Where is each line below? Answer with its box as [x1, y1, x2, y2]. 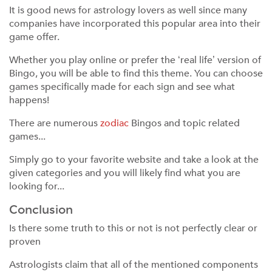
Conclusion [9, 203, 73, 216]
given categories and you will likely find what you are [9, 166, 240, 180]
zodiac [100, 117, 129, 130]
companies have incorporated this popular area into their [9, 17, 260, 30]
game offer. [9, 30, 59, 44]
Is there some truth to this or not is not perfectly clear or [9, 222, 257, 235]
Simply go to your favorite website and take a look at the [9, 153, 259, 166]
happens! [9, 93, 49, 107]
